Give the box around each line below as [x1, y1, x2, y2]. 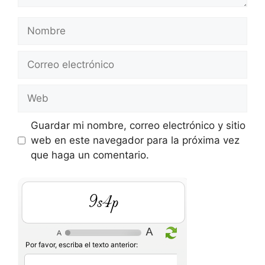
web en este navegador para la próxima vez [30, 134, 240, 146]
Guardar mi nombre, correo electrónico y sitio [30, 119, 245, 131]
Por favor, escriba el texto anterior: [25, 240, 138, 250]
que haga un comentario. [30, 148, 149, 161]
